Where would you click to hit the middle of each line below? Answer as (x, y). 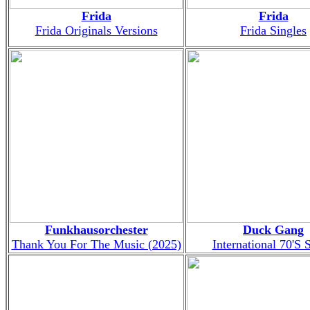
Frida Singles (273, 30)
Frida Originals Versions (96, 30)
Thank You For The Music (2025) (96, 244)
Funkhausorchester (96, 229)
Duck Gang (273, 229)
